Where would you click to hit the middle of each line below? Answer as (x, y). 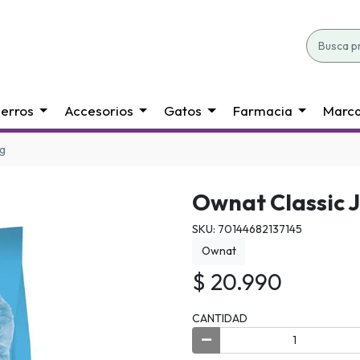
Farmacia (262, 110)
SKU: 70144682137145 (247, 229)
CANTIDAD (220, 318)
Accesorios (99, 110)
